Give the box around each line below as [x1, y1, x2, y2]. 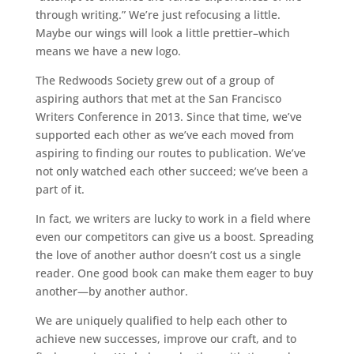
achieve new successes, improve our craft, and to [35, 331, 296, 346]
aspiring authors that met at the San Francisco [35, 91, 281, 106]
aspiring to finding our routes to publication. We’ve [35, 145, 306, 160]
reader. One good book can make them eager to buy [35, 265, 313, 281]
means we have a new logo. [35, 43, 181, 58]
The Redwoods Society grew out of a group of [35, 73, 274, 88]
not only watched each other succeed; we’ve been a [35, 164, 308, 179]
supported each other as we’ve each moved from [35, 127, 294, 142]
